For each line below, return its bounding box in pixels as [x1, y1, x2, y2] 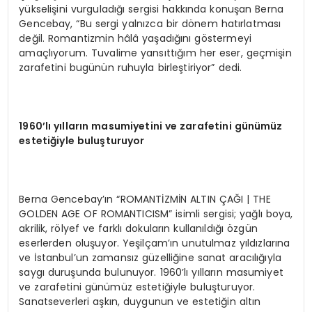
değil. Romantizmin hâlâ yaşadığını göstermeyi [19, 31, 251, 46]
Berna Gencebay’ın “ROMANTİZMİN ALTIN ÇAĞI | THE [19, 192, 271, 207]
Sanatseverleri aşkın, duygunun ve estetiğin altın [19, 295, 261, 309]
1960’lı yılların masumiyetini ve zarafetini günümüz [19, 119, 283, 134]
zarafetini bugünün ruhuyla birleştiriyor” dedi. [19, 61, 242, 75]
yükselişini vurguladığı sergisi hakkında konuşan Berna [19, 2, 284, 17]
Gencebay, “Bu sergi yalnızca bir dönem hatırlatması [19, 17, 281, 31]
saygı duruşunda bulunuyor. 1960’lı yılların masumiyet [19, 265, 283, 280]
